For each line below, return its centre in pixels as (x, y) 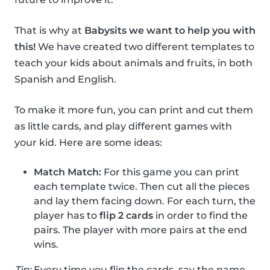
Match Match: (67, 172)
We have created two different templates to (145, 47)
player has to (67, 216)
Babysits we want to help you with (170, 31)
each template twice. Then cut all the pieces (142, 187)
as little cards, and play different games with (123, 127)
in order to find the (200, 216)
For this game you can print (170, 172)
